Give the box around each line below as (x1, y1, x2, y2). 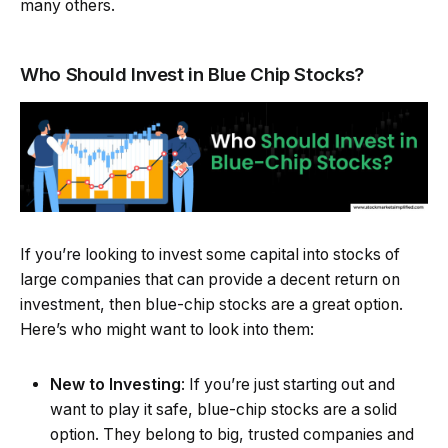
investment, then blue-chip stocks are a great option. (20, 295, 403, 315)
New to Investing (50, 375, 181, 395)
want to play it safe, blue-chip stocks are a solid (50, 400, 397, 420)
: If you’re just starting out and (181, 375, 395, 395)
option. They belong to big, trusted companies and (50, 425, 414, 445)
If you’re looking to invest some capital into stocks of (20, 245, 400, 265)
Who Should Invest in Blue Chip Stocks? (20, 63, 364, 87)
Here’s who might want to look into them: (20, 320, 314, 340)
